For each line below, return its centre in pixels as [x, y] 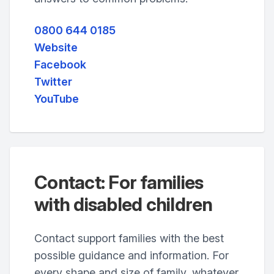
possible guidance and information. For [131, 255]
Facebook [60, 65]
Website [56, 47]
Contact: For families [119, 182]
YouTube [57, 99]
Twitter [53, 82]
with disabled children [124, 204]
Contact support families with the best [129, 238]
